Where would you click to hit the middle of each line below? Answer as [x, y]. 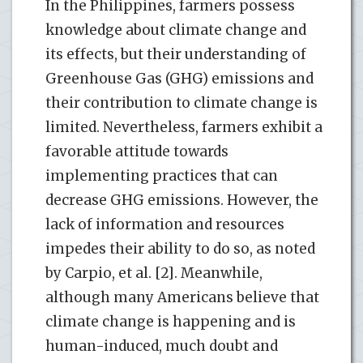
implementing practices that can [162, 175]
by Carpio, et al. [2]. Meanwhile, [154, 273]
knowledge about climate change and [176, 30]
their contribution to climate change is [181, 102]
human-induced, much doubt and [162, 346]
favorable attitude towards [137, 151]
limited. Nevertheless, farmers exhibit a [184, 127]
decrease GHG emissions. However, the [182, 200]
